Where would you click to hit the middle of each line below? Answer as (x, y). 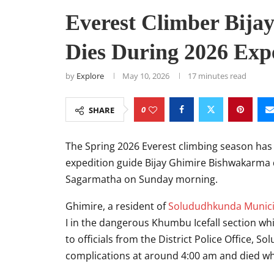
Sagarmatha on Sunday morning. (142, 179)
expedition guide (105, 163)
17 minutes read (217, 76)
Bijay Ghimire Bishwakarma (208, 163)
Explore (90, 76)
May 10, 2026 (146, 76)
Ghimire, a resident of (117, 206)
